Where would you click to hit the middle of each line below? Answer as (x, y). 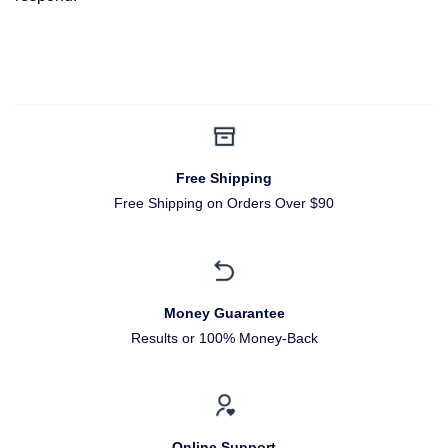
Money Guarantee (224, 312)
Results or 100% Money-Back (224, 337)
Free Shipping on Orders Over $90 (224, 203)
